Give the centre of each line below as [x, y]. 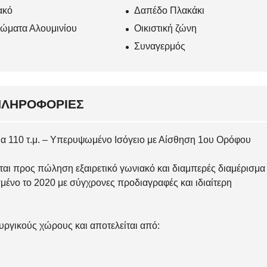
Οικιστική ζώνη [166, 29]
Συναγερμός [160, 46]
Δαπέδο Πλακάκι [170, 11]
